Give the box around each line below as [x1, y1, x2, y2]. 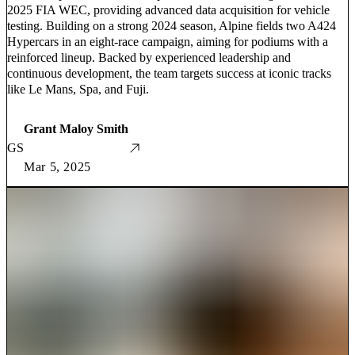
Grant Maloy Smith [24, 121, 128, 136]
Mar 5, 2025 [24, 159, 92, 174]
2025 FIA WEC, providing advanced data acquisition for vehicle [7, 2, 330, 17]
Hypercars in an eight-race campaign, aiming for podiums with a [7, 34, 328, 48]
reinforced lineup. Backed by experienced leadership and [7, 50, 291, 64]
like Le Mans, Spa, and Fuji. [7, 82, 149, 96]
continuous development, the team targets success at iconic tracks [7, 66, 331, 80]
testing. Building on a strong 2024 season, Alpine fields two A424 [7, 18, 336, 32]
